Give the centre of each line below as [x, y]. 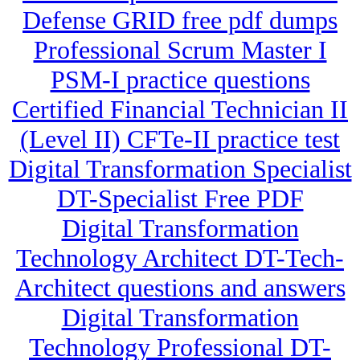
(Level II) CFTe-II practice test [180, 139]
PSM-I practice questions [180, 80]
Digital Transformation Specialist [180, 169]
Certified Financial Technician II [180, 110]
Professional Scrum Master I [180, 50]
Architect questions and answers [180, 288]
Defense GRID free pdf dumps [180, 20]
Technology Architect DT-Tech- [180, 258]
